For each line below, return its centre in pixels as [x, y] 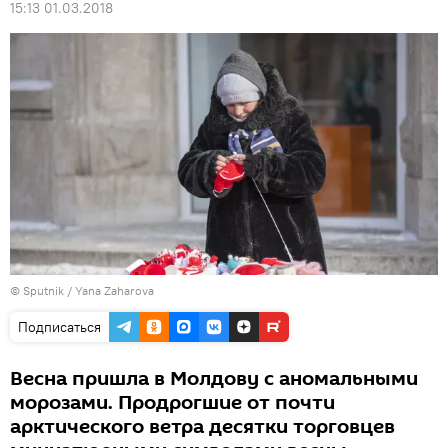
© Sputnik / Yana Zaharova [82, 290]
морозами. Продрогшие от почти [172, 402]
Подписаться [59, 326]
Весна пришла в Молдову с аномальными [214, 378]
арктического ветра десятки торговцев [202, 426]
